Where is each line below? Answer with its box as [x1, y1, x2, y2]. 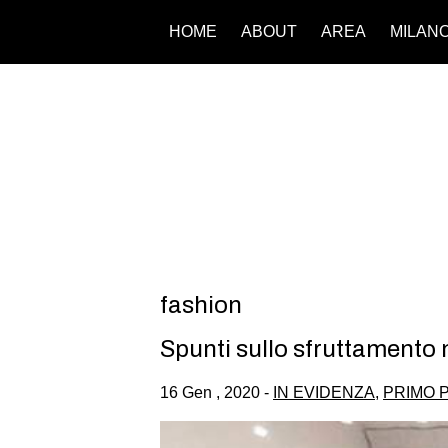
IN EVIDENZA [273, 383, 375, 401]
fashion [160, 291, 242, 318]
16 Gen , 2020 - [160, 383, 273, 401]
